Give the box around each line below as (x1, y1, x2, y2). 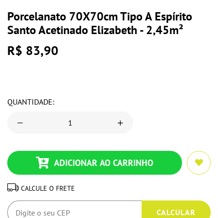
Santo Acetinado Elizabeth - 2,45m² (7, 22, 183, 38)
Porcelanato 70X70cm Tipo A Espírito (7, 9, 192, 24)
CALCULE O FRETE (21, 184, 75, 193)
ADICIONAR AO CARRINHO (54, 157, 153, 169)
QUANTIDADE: (7, 97, 54, 107)
